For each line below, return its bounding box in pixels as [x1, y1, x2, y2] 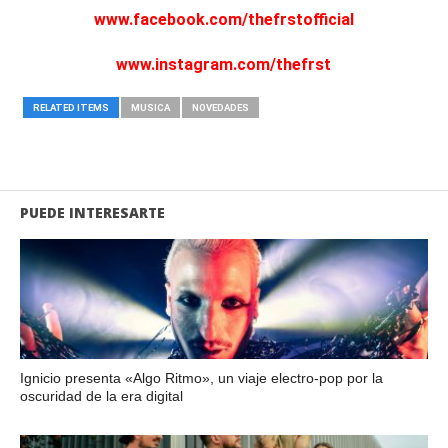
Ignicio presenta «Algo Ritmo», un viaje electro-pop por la [19, 369, 383, 386]
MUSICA [130, 101, 170, 113]
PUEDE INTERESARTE [19, 202, 165, 222]
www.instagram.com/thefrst [116, 54, 332, 74]
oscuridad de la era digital [19, 387, 183, 404]
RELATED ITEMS [32, 101, 109, 113]
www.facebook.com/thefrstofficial [93, 9, 354, 29]
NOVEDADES [191, 101, 249, 113]
